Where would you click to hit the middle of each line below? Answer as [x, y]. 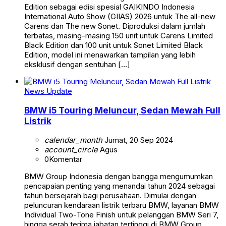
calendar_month [73, 140]
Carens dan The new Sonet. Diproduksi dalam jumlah [115, 26]
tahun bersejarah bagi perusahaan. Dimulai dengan [110, 195]
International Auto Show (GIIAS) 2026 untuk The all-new [120, 17]
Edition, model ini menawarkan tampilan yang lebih [110, 55]
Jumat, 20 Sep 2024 [138, 140]
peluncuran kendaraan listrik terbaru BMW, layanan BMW [122, 205]
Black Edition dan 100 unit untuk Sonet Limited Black [114, 45]
